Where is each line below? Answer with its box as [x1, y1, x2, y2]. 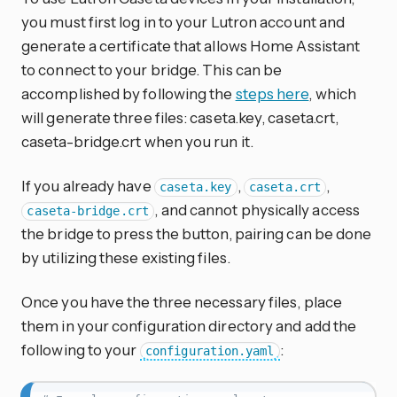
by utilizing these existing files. [21, 248, 230, 268]
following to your [21, 340, 140, 360]
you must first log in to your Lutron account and [21, 12, 346, 32]
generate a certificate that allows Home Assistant [21, 36, 361, 56]
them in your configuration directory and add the [21, 316, 357, 336]
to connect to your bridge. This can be [21, 60, 283, 80]
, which [308, 84, 357, 104]
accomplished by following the [21, 84, 236, 104]
